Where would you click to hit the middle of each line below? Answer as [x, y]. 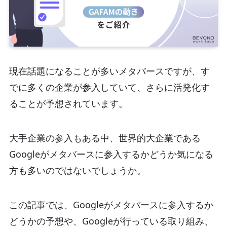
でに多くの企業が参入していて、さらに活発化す [109, 87]
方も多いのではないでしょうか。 [77, 170]
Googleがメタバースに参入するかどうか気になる [111, 154]
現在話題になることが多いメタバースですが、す [109, 71]
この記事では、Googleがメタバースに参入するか [111, 204]
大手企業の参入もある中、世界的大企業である [105, 138]
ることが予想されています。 [68, 103]
